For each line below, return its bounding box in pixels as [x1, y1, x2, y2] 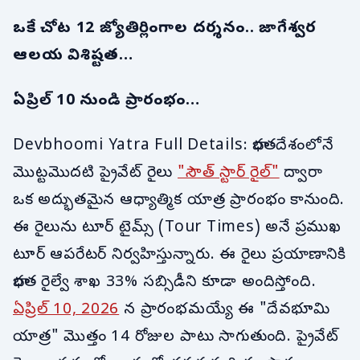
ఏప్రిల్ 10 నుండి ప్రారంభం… [13, 90, 200, 112]
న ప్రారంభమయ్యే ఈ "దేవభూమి [119, 299, 330, 321]
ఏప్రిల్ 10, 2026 [13, 299, 120, 321]
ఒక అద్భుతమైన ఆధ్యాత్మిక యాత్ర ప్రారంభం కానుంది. [13, 190, 346, 211]
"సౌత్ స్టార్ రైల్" [177, 162, 280, 184]
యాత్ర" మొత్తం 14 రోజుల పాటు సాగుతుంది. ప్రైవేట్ [13, 326, 339, 348]
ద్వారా [279, 162, 323, 184]
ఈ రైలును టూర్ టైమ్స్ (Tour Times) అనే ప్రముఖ [13, 217, 342, 239]
